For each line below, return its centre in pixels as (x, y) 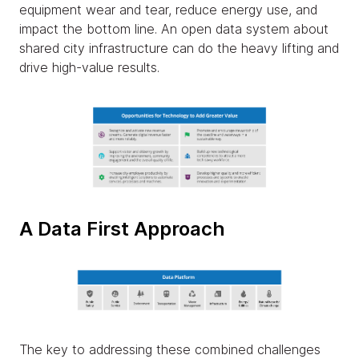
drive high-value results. (89, 68)
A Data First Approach (122, 228)
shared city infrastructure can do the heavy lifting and (179, 48)
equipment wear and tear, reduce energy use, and (168, 10)
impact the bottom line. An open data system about (174, 29)
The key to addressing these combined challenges (170, 349)
